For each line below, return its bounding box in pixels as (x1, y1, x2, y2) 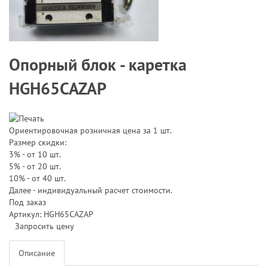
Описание (19, 248, 55, 258)
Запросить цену (15, 221, 74, 232)
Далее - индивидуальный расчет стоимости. (9, 185, 172, 196)
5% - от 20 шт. (9, 161, 61, 172)
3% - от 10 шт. (9, 149, 61, 160)
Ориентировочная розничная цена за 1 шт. (9, 125, 172, 136)
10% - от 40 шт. (9, 173, 66, 184)
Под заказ (9, 197, 46, 208)
